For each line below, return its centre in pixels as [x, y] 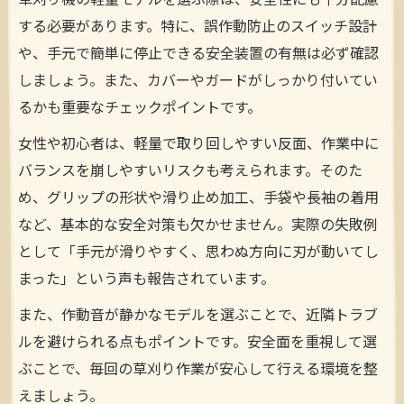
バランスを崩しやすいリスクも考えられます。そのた [190, 171]
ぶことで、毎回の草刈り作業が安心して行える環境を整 [198, 370]
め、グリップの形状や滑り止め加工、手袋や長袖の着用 [198, 198]
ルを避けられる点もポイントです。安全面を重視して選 [197, 343]
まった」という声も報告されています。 [147, 280]
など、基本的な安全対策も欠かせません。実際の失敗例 [198, 225]
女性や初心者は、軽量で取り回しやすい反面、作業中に [198, 144]
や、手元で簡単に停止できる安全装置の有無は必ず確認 [198, 54]
